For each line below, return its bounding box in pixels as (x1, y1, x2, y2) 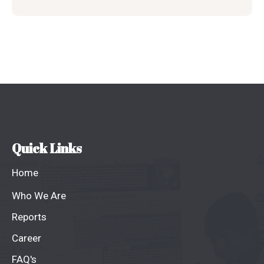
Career (12, 232, 41, 244)
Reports (12, 210, 47, 223)
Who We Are (12, 189, 66, 202)
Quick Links (12, 139, 82, 157)
